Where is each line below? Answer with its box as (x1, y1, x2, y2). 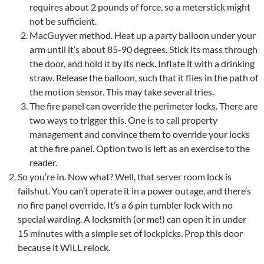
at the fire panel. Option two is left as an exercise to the (29, 143, 250, 154)
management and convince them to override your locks (29, 128, 250, 140)
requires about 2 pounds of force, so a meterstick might (29, 1, 250, 12)
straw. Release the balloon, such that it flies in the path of (29, 72, 258, 83)
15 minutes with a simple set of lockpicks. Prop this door (18, 227, 243, 239)
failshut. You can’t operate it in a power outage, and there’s (18, 185, 251, 196)
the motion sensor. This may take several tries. (29, 86, 214, 97)
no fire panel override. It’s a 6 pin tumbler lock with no (18, 199, 233, 210)
